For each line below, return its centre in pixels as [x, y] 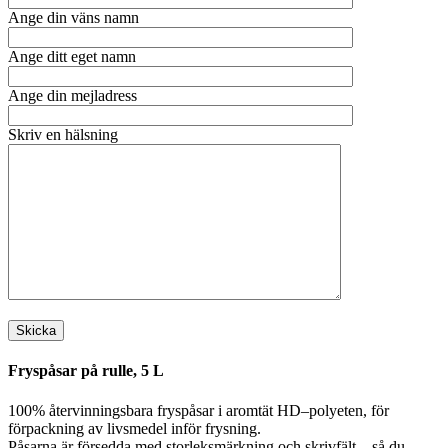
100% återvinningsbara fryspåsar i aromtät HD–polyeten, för [198, 410]
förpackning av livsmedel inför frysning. [134, 428]
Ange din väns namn [73, 18]
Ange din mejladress [72, 96]
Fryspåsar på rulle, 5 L [86, 371]
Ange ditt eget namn [72, 57]
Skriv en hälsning [63, 135]
